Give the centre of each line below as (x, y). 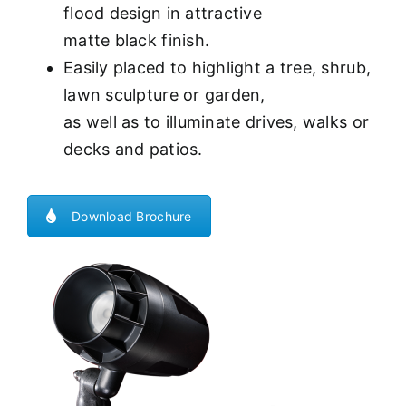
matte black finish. (137, 40)
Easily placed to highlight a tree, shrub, (217, 67)
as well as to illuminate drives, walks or (217, 121)
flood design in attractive (163, 13)
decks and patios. (133, 149)
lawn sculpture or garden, (164, 94)
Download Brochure (132, 216)
